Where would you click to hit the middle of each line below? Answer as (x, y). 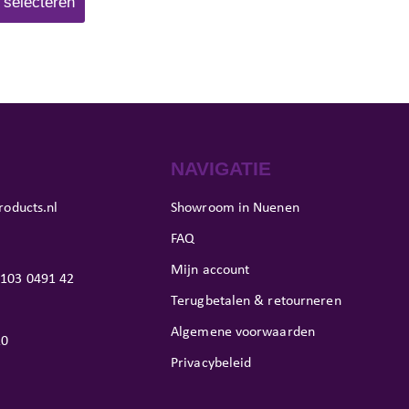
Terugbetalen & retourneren (256, 300)
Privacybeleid (211, 362)
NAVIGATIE (221, 169)
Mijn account (210, 269)
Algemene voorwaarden (243, 331)
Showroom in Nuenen (235, 207)
